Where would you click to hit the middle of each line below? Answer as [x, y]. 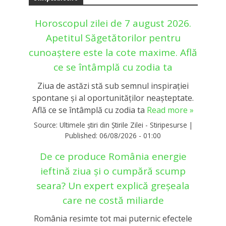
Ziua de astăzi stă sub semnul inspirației [113, 86]
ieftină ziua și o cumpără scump [113, 171]
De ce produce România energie [113, 156]
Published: [82, 135]
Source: [46, 125]
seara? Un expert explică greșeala [113, 185]
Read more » [170, 110]
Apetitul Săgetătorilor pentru [113, 38]
